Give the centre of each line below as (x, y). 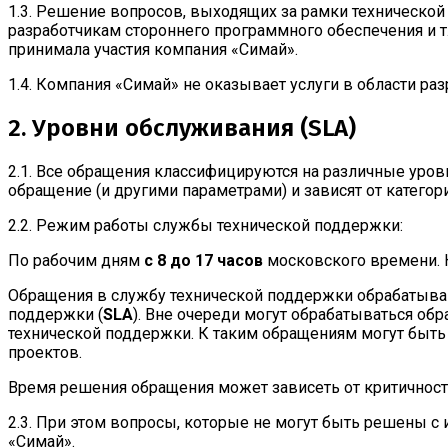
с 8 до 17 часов (203, 261)
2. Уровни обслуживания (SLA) (182, 128)
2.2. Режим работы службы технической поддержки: (205, 226)
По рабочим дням (76, 261)
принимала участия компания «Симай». (153, 50)
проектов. (45, 353)
